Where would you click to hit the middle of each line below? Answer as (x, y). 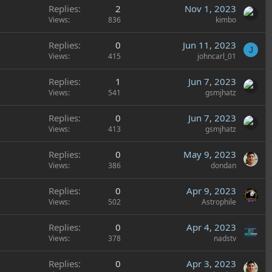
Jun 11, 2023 (209, 45)
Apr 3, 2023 (211, 263)
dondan (223, 165)
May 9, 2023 (210, 154)
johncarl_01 (217, 56)
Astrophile (219, 202)
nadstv (225, 238)
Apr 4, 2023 (211, 227)
